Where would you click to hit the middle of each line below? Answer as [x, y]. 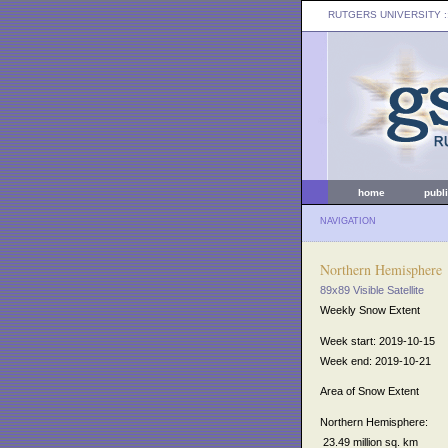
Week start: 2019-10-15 [377, 340]
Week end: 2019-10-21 [375, 360]
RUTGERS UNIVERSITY [384, 14]
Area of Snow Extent [369, 391]
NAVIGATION [348, 221]
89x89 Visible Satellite [372, 290]
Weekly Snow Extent [370, 310]
